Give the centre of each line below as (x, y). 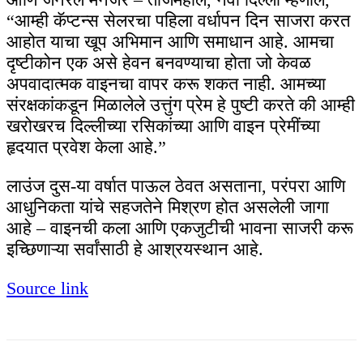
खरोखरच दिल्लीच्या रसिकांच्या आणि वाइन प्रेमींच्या (163, 126)
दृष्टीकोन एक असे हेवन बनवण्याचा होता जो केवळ (159, 63)
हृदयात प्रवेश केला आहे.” (86, 147)
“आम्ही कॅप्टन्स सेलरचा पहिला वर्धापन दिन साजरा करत (178, 21)
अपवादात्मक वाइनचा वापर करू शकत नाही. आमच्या (166, 84)
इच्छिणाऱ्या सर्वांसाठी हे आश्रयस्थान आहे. (135, 250)
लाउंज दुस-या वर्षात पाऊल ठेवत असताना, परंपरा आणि (176, 186)
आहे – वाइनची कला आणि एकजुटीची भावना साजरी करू (180, 228)
